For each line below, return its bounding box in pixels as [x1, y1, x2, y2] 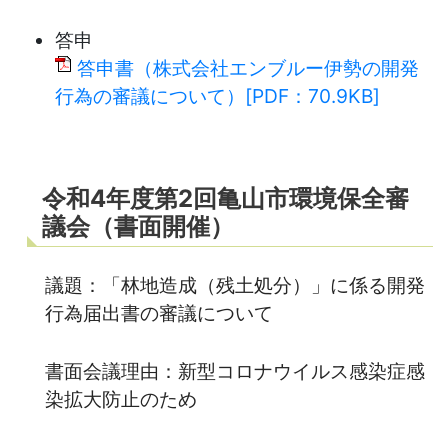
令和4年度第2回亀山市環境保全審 [42, 183, 409, 213]
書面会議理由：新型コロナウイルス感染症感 [45, 358, 425, 383]
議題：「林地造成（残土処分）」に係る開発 [45, 272, 425, 297]
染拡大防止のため [45, 386, 197, 411]
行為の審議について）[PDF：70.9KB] [55, 83, 380, 108]
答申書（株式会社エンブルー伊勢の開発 [77, 55, 419, 80]
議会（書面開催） [42, 211, 234, 241]
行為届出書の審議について [45, 300, 273, 325]
